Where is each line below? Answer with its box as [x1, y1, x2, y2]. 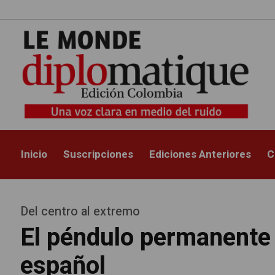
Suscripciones [63, 147, 134, 163]
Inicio [21, 147, 48, 163]
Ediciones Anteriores [149, 147, 252, 163]
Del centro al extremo [20, 203, 141, 220]
